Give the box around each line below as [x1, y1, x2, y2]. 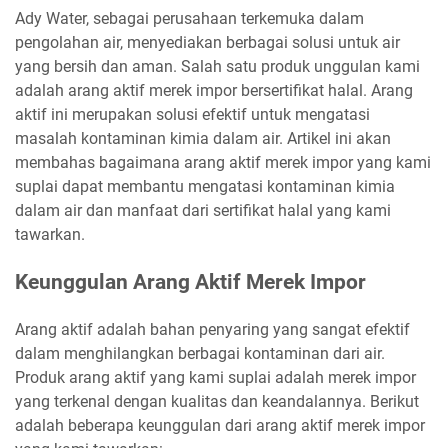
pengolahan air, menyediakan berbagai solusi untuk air [15, 33, 400, 53]
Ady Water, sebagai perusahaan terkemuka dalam [15, 9, 364, 29]
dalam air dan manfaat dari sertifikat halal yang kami [15, 201, 391, 221]
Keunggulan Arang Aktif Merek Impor [15, 270, 366, 295]
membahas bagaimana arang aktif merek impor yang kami [15, 153, 431, 173]
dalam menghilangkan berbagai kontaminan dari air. [15, 344, 385, 364]
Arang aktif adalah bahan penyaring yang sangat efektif [15, 320, 410, 340]
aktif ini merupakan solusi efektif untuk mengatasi [15, 105, 370, 125]
